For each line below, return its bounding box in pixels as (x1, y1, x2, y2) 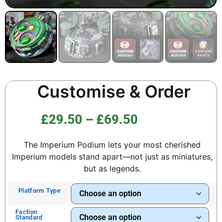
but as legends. (84, 164, 141, 174)
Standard (15, 213, 43, 221)
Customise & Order (37, 81, 190, 102)
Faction (15, 208, 38, 216)
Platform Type (18, 187, 60, 195)
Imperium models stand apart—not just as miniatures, (12, 152, 213, 162)
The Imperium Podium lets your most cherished (24, 140, 201, 150)
